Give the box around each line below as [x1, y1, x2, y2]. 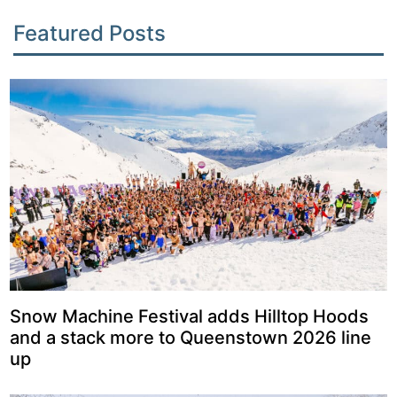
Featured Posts [13, 19, 166, 46]
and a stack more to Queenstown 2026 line [9, 326, 371, 348]
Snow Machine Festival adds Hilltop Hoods [9, 305, 369, 327]
